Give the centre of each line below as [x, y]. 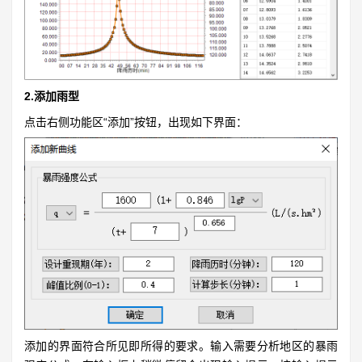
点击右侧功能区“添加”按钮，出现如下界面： [136, 122]
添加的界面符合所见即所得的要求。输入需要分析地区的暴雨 [181, 345]
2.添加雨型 [52, 96]
